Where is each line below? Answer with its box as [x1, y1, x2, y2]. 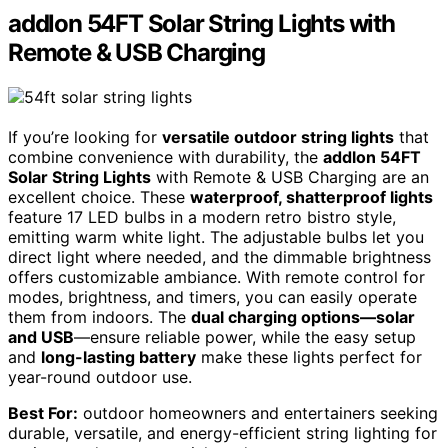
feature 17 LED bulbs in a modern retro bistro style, [8, 206, 396, 227]
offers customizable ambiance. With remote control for [8, 266, 425, 287]
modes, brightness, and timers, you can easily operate [8, 286, 417, 307]
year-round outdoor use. [8, 366, 192, 387]
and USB [8, 326, 74, 347]
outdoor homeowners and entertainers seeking [78, 402, 438, 423]
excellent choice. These [8, 186, 190, 207]
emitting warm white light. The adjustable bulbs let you [8, 226, 424, 247]
